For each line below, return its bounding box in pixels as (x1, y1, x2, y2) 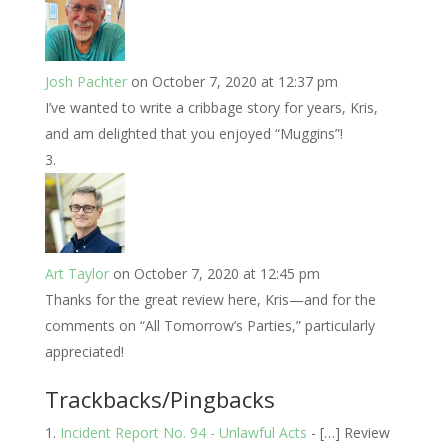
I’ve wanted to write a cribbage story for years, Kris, (44, 98, 378, 117)
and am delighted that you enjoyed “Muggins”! (44, 124, 343, 143)
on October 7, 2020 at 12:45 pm (112, 264, 320, 283)
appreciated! (44, 342, 124, 361)
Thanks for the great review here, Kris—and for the (44, 290, 376, 309)
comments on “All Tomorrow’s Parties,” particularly (44, 316, 375, 335)
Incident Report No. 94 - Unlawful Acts (59, 423, 307, 442)
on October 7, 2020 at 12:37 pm (130, 72, 338, 91)
